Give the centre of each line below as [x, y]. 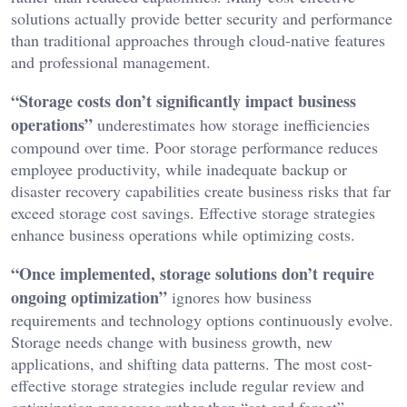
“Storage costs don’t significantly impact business [184, 101]
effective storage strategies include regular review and [188, 386]
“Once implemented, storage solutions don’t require [193, 274]
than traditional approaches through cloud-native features [198, 40]
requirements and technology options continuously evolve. [202, 320]
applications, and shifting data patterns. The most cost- [192, 364]
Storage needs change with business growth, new [172, 342]
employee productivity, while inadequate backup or [179, 169]
